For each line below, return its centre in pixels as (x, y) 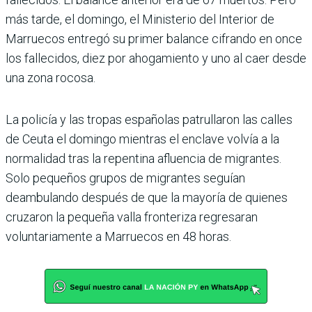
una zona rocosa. (50, 77)
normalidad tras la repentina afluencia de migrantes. (143, 158)
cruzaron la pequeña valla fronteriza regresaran (132, 217)
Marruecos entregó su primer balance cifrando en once (154, 38)
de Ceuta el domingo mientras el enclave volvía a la (142, 139)
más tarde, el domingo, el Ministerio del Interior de (140, 19)
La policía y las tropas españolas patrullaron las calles (149, 119)
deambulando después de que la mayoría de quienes (147, 197)
